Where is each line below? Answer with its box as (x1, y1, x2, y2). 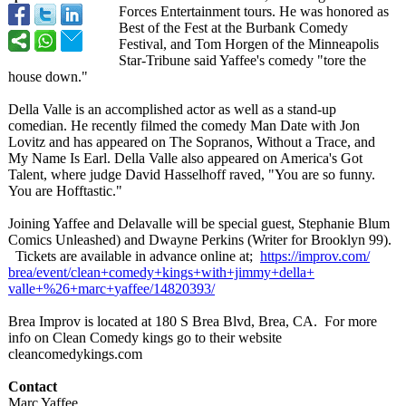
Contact (8, 379, 57, 394)
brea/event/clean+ (8, 265, 109, 280)
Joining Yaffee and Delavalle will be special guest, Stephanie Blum (8, 216, 390, 231)
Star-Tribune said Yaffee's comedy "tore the (119, 53, 366, 68)
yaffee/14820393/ (114, 281, 215, 296)
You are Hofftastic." (8, 183, 122, 198)
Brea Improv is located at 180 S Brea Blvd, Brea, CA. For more (8, 314, 377, 329)
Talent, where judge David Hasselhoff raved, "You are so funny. (8, 167, 375, 182)
